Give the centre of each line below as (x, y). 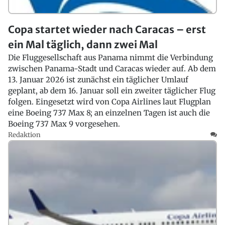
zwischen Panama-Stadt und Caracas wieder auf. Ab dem (112, 68)
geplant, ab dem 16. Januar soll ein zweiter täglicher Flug (112, 90)
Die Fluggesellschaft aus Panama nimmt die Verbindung (110, 57)
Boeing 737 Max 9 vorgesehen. (64, 124)
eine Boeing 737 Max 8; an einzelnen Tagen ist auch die (109, 113)
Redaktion (24, 135)
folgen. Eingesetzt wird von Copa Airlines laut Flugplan (109, 101)
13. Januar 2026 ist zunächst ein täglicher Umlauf (98, 79)
